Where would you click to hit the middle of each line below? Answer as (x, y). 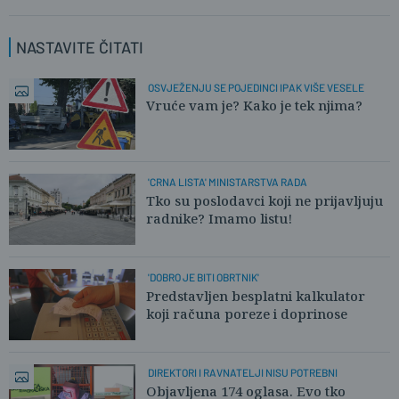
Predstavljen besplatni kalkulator (256, 295)
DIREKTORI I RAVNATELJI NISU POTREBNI (242, 373)
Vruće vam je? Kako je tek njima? (254, 105)
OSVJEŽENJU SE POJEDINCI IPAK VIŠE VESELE (256, 87)
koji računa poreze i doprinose (247, 313)
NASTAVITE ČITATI (80, 47)
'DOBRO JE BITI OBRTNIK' (203, 277)
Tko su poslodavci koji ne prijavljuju (265, 200)
